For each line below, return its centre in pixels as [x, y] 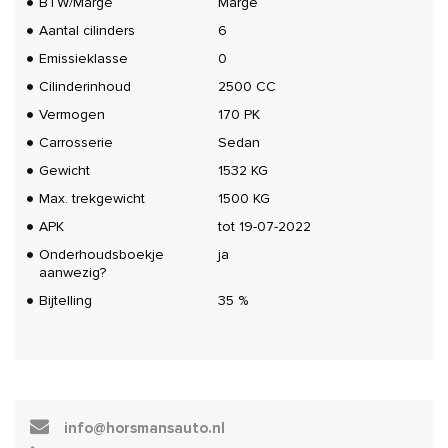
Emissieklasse [83, 58]
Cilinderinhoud [85, 86]
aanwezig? [72, 272]
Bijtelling [65, 300]
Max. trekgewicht [92, 198]
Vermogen [72, 114]
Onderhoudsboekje [101, 254]
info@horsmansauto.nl [144, 428]
